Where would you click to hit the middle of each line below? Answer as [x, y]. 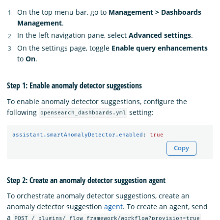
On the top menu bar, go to [63, 12]
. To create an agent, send [165, 207]
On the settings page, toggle [64, 48]
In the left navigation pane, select [73, 35]
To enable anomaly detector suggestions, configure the [97, 101]
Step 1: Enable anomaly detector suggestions [74, 86]
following [23, 112]
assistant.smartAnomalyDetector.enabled [77, 135]
